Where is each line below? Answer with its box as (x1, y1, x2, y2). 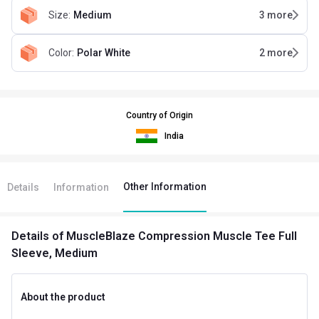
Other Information (123, 180, 206, 192)
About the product (21, 291, 105, 303)
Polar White (77, 47, 130, 59)
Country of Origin (126, 110, 193, 120)
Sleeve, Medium (11, 246, 98, 260)
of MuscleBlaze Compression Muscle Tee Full (49, 229, 297, 243)
